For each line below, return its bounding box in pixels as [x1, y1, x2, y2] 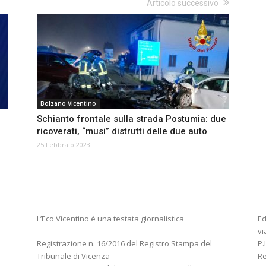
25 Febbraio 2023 [37, 140, 90, 150]
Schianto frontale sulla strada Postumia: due [37, 113, 226, 125]
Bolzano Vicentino [40, 99, 96, 108]
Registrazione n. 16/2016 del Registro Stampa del [37, 238, 212, 249]
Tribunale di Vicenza [37, 251, 110, 262]
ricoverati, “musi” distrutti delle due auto [37, 126, 207, 137]
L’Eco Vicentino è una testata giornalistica [37, 213, 184, 224]
